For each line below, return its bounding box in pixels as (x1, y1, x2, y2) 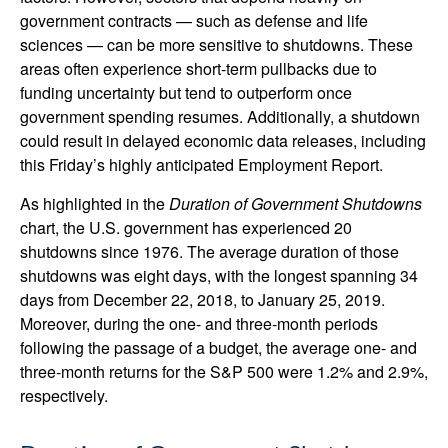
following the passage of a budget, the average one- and (20, 336, 417, 359)
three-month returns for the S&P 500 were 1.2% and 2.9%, (20, 360, 428, 383)
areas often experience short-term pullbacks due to (20, 57, 377, 80)
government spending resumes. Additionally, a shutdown (20, 105, 420, 128)
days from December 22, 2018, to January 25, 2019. (20, 288, 385, 311)
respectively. (20, 384, 108, 407)
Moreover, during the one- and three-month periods (20, 312, 378, 335)
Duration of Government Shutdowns (169, 192, 422, 215)
